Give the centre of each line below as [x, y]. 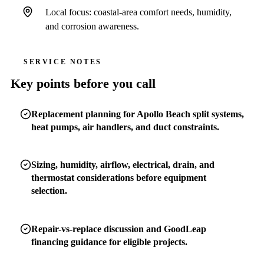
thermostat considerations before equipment [118, 178]
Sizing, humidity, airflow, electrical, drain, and [123, 165]
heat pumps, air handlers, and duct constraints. [125, 127]
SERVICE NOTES [62, 62]
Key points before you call [83, 84]
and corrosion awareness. [92, 26]
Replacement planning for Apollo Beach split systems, [137, 114]
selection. [49, 191]
